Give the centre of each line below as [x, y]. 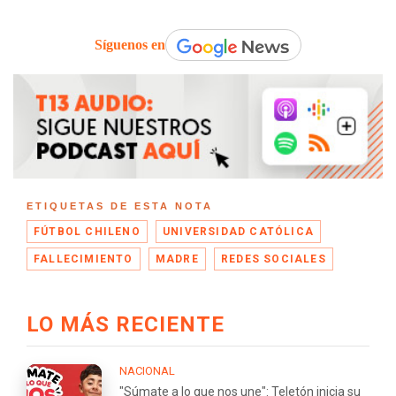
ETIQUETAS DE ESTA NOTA [120, 206]
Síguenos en [130, 45]
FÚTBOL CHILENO [87, 232]
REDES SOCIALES [274, 259]
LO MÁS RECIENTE [126, 325]
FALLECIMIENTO [84, 259]
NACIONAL [147, 371]
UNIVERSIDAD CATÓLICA [239, 232]
